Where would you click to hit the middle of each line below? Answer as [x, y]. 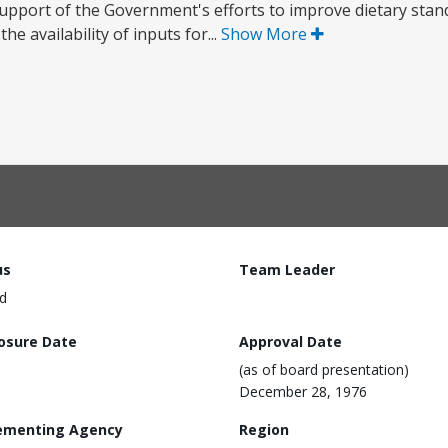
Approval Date [290, 341]
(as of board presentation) [324, 369]
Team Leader [287, 269]
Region [264, 429]
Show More [266, 34]
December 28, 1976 [303, 391]
